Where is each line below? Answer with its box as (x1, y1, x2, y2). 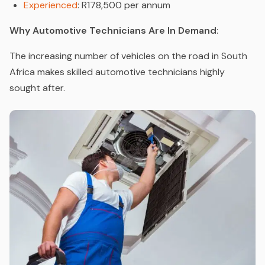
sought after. (9, 81, 65, 94)
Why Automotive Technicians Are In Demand (9, 24, 216, 37)
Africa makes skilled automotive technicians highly (9, 65, 225, 78)
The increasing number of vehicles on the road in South (9, 49, 247, 62)
